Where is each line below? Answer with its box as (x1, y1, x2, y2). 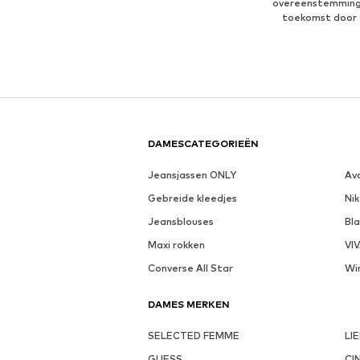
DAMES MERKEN (148, 298, 230, 311)
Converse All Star (148, 262, 233, 275)
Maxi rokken (148, 239, 205, 252)
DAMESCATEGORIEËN (148, 137, 259, 150)
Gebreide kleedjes (148, 192, 237, 205)
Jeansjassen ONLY (148, 169, 236, 182)
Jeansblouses (148, 215, 214, 228)
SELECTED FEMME (148, 329, 239, 342)
